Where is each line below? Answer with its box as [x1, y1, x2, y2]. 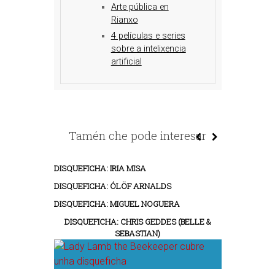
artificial [110, 56, 142, 67]
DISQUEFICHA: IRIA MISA [53, 163, 146, 174]
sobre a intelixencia [110, 44, 186, 54]
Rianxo [110, 15, 138, 25]
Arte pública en [110, 2, 169, 12]
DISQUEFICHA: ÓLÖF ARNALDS [53, 180, 171, 192]
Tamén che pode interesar [69, 128, 206, 143]
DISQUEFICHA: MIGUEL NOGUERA [53, 198, 180, 209]
